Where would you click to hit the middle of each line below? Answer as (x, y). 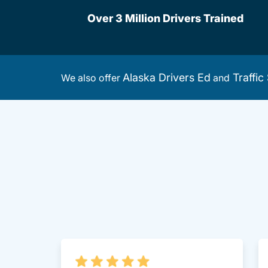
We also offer (92, 78)
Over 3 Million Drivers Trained (165, 18)
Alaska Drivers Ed (167, 77)
